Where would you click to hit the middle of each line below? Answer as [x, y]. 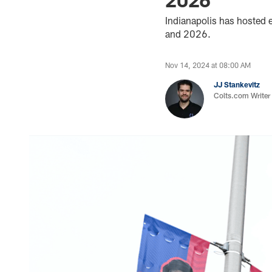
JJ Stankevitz [237, 84]
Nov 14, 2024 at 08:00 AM [208, 65]
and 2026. [189, 34]
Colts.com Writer [242, 95]
